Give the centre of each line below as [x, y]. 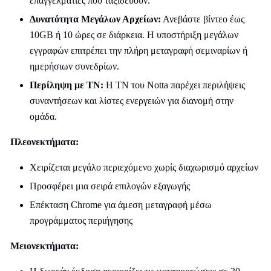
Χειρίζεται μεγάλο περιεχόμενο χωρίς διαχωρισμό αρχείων [144, 167]
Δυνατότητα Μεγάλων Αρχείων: [95, 19]
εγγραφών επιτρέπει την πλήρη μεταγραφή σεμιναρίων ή [139, 51]
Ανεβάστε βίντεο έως [203, 19]
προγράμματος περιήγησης [81, 220]
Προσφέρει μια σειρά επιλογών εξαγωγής [110, 186]
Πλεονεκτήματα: [44, 142]
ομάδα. [43, 116]
